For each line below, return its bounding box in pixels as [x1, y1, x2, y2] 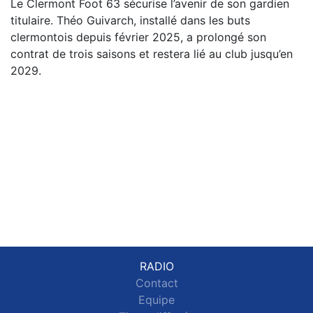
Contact [135, 276, 178, 291]
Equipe [138, 293, 175, 307]
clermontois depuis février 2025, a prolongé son [10, 30, 266, 45]
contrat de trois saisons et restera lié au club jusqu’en [10, 47, 293, 61]
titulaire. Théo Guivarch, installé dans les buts [10, 13, 250, 28]
